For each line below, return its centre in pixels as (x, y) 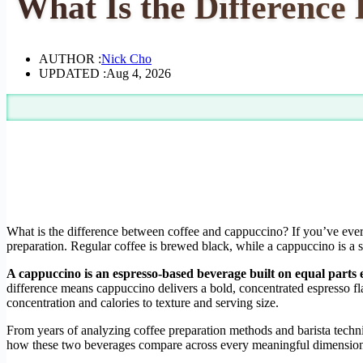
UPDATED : (73, 73)
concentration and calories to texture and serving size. (143, 302)
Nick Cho (126, 58)
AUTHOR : (70, 58)
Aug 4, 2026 (139, 73)
